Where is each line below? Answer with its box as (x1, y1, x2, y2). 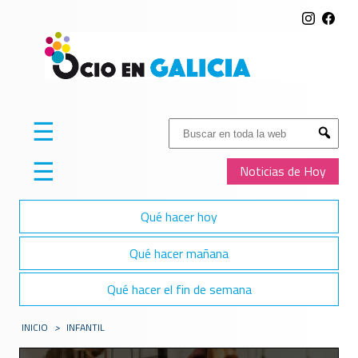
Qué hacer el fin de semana (106, 279, 252, 299)
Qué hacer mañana (129, 243, 229, 263)
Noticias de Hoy (240, 161, 326, 181)
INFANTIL (66, 320, 105, 336)
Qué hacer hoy (141, 207, 217, 227)
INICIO (22, 320, 49, 336)
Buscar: (168, 117, 207, 137)
